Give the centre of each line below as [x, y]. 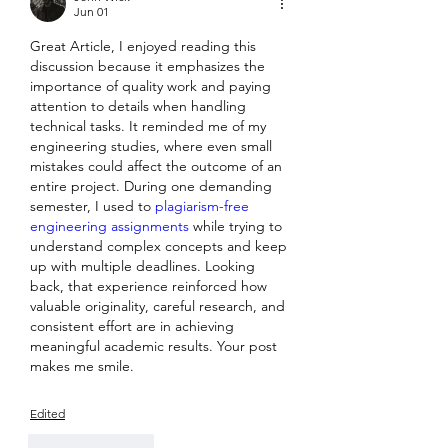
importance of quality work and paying [150, 86]
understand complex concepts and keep [158, 246]
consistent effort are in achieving [132, 326]
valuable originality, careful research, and [157, 306]
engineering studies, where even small [151, 146]
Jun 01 [91, 11]
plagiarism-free [202, 206]
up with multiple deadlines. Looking [142, 266]
